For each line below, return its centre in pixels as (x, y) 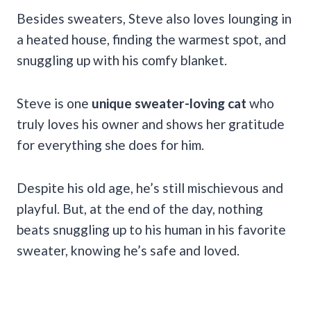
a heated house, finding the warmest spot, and (151, 39)
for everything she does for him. (112, 144)
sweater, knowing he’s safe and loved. (128, 250)
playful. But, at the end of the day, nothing (140, 208)
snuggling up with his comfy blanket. (123, 60)
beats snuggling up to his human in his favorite (151, 229)
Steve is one (54, 103)
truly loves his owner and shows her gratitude (151, 124)
